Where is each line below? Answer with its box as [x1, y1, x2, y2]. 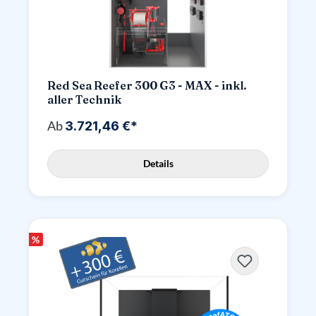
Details [142, 157, 174, 169]
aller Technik [47, 92, 121, 107]
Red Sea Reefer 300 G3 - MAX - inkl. [47, 78, 247, 92]
